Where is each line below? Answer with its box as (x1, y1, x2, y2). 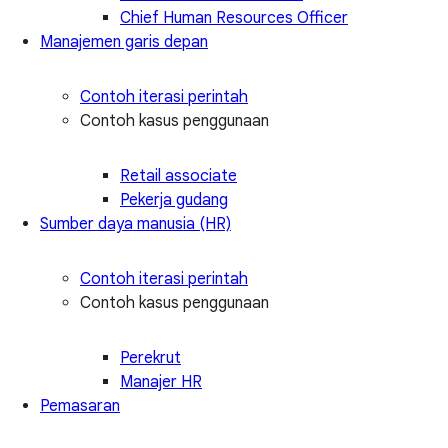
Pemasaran (40, 395, 120, 416)
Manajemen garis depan (40, 31, 208, 52)
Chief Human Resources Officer (120, 7, 348, 28)
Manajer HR (120, 371, 202, 392)
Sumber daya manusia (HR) (40, 213, 231, 234)
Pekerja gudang (120, 189, 228, 210)
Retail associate (120, 165, 237, 186)
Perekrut (120, 347, 181, 368)
